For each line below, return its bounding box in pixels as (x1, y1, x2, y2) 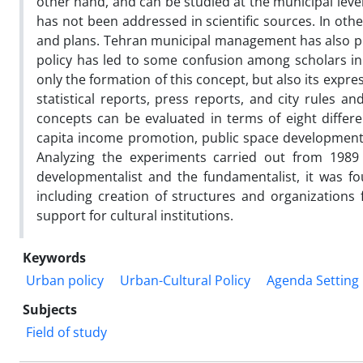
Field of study (26, 322, 107, 341)
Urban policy (26, 271, 104, 289)
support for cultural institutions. (36, 206, 233, 224)
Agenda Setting (267, 271, 359, 289)
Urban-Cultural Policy (120, 271, 250, 289)
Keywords (23, 248, 86, 267)
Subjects (23, 300, 77, 318)
